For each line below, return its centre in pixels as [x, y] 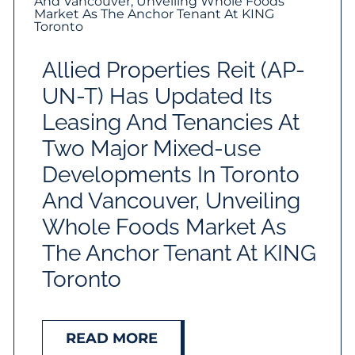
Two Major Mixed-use [152, 149]
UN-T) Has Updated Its [158, 97]
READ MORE [112, 339]
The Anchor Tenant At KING [179, 254]
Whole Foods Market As [165, 227]
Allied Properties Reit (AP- [174, 71]
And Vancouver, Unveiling [172, 201]
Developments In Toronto [171, 175]
